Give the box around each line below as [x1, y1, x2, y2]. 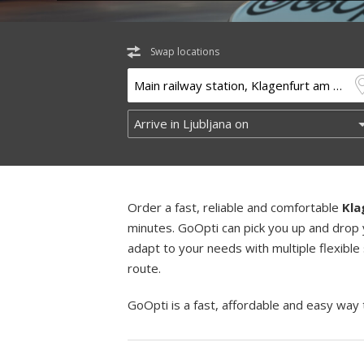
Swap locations [150, 45, 219, 58]
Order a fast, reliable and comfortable [128, 199, 342, 215]
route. [128, 260, 161, 276]
